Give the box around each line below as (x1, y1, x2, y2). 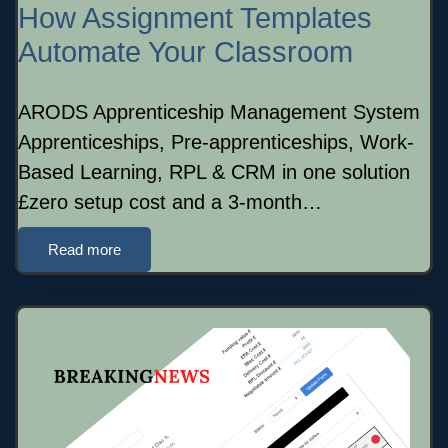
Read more (48, 240, 121, 258)
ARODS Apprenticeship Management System (18, 100, 420, 123)
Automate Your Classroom (18, 35, 353, 68)
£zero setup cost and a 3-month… (18, 190, 322, 213)
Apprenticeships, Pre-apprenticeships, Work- (18, 130, 414, 153)
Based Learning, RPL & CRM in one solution (18, 160, 410, 183)
